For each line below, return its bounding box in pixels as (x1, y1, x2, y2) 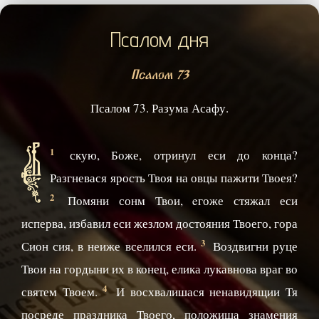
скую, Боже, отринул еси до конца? (69, 147, 298, 164)
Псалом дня (110, 26, 209, 53)
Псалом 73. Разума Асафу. (90, 100, 229, 117)
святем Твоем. (21, 283, 103, 300)
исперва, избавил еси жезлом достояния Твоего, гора (21, 215, 298, 232)
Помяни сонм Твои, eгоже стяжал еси (58, 192, 298, 209)
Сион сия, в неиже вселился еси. (21, 238, 201, 255)
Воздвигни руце (208, 238, 298, 255)
